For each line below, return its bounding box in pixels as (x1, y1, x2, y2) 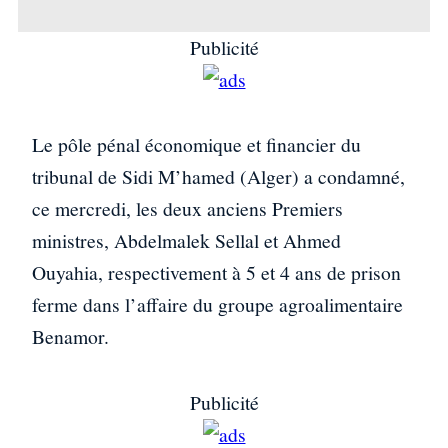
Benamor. (32, 323, 109, 351)
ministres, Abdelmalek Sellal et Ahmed (32, 227, 341, 255)
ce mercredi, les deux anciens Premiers (32, 195, 343, 223)
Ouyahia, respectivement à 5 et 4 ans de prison (32, 259, 401, 287)
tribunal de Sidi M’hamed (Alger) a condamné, (32, 163, 405, 191)
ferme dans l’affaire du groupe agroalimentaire (32, 291, 403, 319)
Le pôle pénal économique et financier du (32, 131, 361, 159)
